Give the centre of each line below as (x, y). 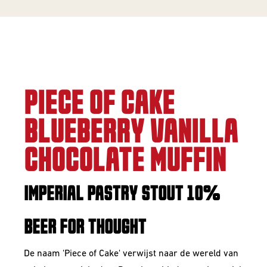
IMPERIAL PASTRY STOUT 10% (122, 194)
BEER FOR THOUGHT (85, 228)
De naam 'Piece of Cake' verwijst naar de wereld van (131, 254)
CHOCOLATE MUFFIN (125, 162)
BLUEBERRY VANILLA (131, 133)
